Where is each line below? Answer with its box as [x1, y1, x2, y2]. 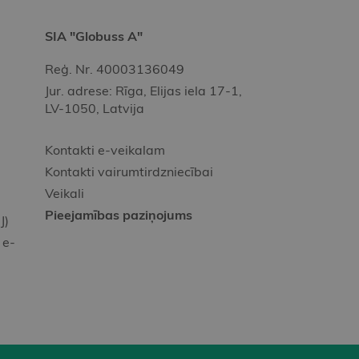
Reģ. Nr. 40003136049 [45, 61, 184, 78]
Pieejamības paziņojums [45, 207, 192, 224]
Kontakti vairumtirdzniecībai [45, 163, 213, 180]
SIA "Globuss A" [45, 28, 143, 45]
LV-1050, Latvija [45, 100, 144, 117]
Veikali [45, 185, 84, 202]
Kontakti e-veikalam [45, 142, 165, 159]
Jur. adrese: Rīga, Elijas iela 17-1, [45, 83, 242, 99]
